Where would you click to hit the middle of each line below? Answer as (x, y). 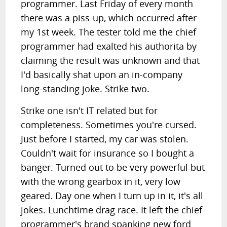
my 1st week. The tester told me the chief (109, 32)
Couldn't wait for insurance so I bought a (108, 153)
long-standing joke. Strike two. (85, 89)
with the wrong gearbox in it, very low (101, 181)
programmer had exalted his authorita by (109, 46)
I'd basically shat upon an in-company (102, 74)
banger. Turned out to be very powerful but (113, 167)
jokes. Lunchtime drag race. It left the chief (112, 210)
